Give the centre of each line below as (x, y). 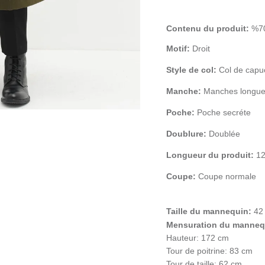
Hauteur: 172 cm (197, 237)
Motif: (178, 48)
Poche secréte (224, 112)
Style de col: (191, 70)
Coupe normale (226, 176)
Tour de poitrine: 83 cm (209, 251)
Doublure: (186, 133)
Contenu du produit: (209, 28)
